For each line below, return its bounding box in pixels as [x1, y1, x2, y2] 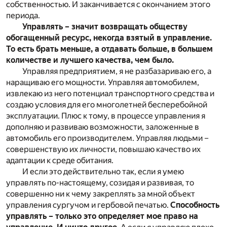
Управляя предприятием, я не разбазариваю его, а [22, 66, 211, 77]
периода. [6, 11, 40, 21]
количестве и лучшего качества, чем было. [6, 55, 174, 65]
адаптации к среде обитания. [6, 156, 113, 166]
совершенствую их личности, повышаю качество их [6, 144, 201, 155]
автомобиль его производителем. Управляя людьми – [6, 133, 209, 143]
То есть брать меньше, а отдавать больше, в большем [6, 44, 213, 54]
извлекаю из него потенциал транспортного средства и [6, 89, 214, 99]
